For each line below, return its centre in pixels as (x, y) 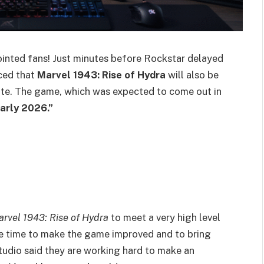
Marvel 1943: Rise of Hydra (101, 75)
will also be (192, 75)
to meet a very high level (164, 218)
